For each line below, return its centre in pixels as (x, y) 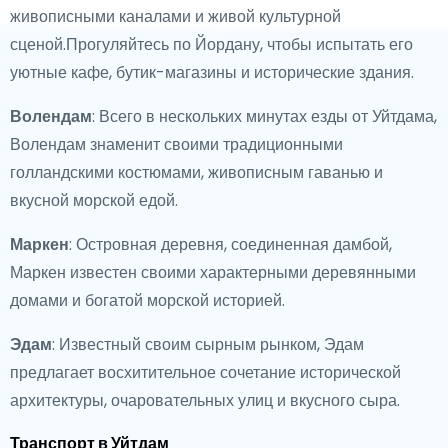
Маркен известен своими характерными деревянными (213, 272)
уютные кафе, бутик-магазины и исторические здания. (212, 72)
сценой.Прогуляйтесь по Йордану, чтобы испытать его (211, 44)
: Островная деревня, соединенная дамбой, (230, 244)
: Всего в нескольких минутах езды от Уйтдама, (264, 116)
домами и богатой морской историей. (147, 300)
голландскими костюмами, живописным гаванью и (196, 172)
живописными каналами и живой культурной (175, 16)
